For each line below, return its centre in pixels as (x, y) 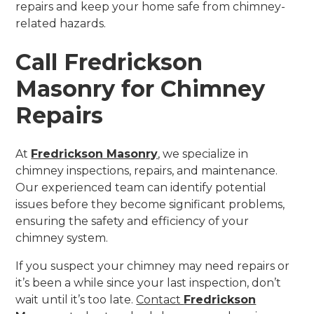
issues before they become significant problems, (150, 204)
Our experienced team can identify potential (141, 187)
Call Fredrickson (109, 62)
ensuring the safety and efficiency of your (132, 221)
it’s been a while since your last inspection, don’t (149, 282)
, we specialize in (203, 153)
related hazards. (61, 23)
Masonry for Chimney (141, 88)
